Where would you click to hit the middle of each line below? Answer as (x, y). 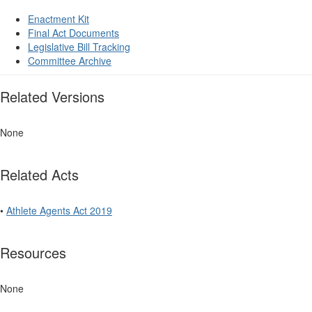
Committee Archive (70, 61)
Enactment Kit (58, 19)
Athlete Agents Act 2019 (59, 211)
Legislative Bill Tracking (79, 47)
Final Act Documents (73, 33)
